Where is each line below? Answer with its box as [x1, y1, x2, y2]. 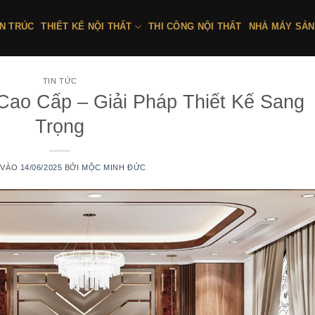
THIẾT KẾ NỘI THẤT [41, 21, 132, 32]
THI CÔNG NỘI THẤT [148, 21, 242, 32]
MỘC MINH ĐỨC [82, 162, 146, 172]
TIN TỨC [42, 77, 77, 85]
